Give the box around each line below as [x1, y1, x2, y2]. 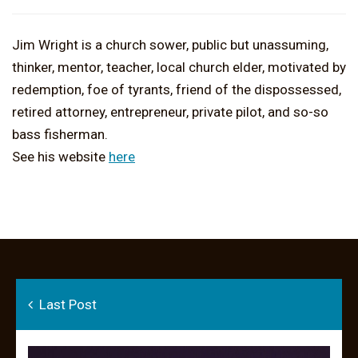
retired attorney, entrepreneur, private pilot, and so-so [12, 103, 328, 120]
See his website [12, 148, 109, 165]
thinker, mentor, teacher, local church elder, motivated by [12, 58, 346, 75]
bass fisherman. [12, 125, 108, 142]
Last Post [33, 296, 97, 312]
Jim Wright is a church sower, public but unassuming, [12, 36, 328, 53]
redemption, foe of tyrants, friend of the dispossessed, [12, 81, 341, 97]
